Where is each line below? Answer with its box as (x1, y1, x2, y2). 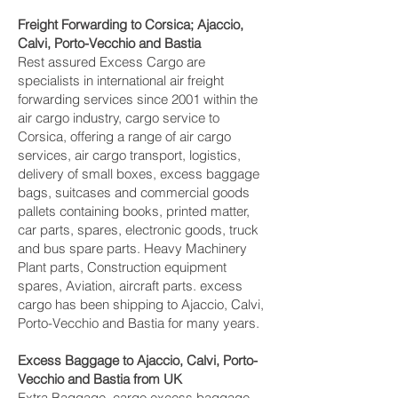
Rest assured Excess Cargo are (18, 53, 205, 70)
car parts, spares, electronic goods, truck (18, 221, 259, 238)
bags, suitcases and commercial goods (18, 184, 250, 201)
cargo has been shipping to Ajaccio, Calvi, (18, 296, 264, 313)
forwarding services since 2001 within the (18, 91, 258, 107)
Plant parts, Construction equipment (18, 259, 227, 275)
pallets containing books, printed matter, (18, 203, 250, 219)
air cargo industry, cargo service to (18, 109, 219, 126)
